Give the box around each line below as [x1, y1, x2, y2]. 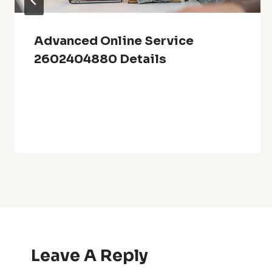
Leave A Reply [31, 245, 148, 266]
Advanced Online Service [34, 33, 194, 49]
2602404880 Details [34, 51, 166, 67]
